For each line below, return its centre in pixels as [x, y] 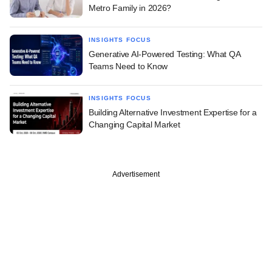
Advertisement [136, 175]
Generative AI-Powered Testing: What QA [165, 54]
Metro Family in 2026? [130, 8]
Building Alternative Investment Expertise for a [173, 113]
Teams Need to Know [128, 66]
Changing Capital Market [134, 125]
